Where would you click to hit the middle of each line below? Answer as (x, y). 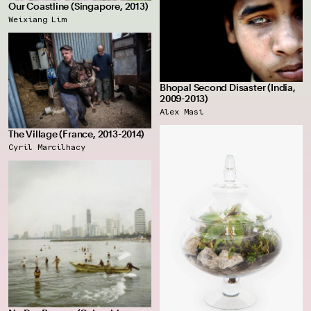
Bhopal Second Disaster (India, (228, 87)
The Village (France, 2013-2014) (76, 134)
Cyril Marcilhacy (47, 146)
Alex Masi (182, 111)
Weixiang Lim (37, 19)
